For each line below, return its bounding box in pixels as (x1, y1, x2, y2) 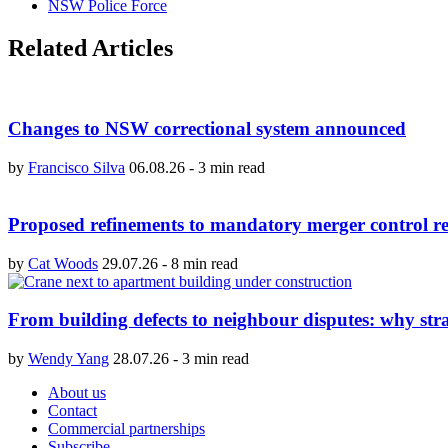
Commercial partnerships (48, 419, 205, 437)
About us (48, 383, 106, 401)
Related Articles (8, 34, 173, 61)
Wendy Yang (28, 349, 109, 367)
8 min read (171, 254, 238, 272)
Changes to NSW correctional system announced (8, 118, 406, 140)
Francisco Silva (28, 159, 125, 177)
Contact (48, 401, 97, 419)
